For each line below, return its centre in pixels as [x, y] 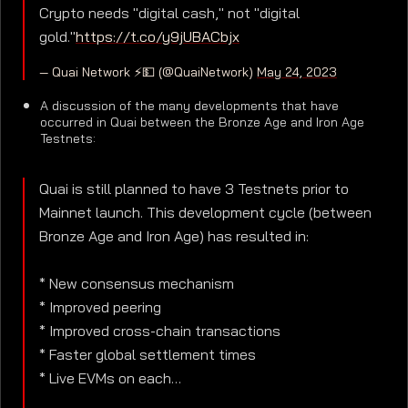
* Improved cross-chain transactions [160, 331]
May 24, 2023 [297, 72]
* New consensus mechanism [137, 284]
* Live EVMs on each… [110, 379]
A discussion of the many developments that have [190, 105]
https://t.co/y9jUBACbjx [158, 37]
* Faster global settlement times [148, 355]
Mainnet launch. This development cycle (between [205, 213]
